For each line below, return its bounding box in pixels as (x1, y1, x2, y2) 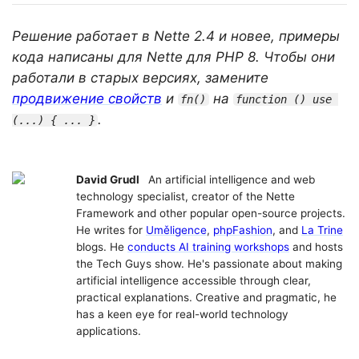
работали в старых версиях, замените (12, 70, 268, 87)
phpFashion (213, 224, 272, 237)
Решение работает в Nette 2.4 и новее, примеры (12, 28, 340, 45)
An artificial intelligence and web (144, 173, 315, 187)
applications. (76, 325, 141, 338)
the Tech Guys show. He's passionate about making (76, 257, 342, 271)
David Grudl (76, 173, 139, 187)
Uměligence (146, 224, 207, 237)
